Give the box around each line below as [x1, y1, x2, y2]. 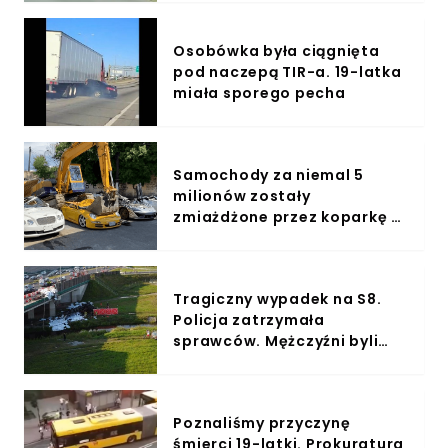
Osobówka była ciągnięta [173, 40, 380, 61]
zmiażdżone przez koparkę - [173, 206, 400, 227]
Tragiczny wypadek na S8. [173, 288, 382, 309]
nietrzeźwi [173, 351, 256, 372]
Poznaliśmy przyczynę [173, 412, 351, 433]
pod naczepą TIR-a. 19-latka [173, 61, 402, 82]
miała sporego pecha [173, 82, 346, 103]
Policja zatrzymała [173, 309, 325, 330]
